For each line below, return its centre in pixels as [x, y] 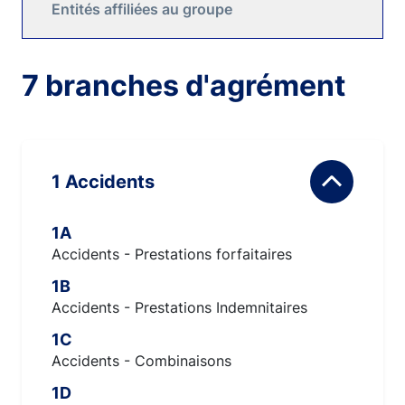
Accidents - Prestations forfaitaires [172, 254]
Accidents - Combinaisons [141, 361]
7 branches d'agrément [184, 85]
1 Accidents [110, 182]
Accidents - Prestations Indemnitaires [179, 307]
